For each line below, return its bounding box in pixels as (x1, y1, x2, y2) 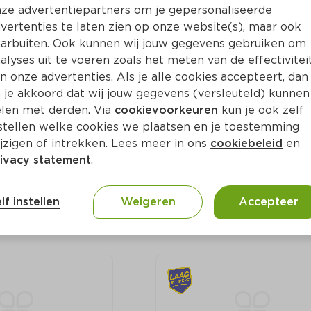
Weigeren (120, 195, 176, 208)
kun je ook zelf (221, 103, 304, 117)
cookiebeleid (210, 137, 283, 150)
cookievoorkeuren (115, 103, 221, 117)
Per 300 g (167, 133, 222, 146)
